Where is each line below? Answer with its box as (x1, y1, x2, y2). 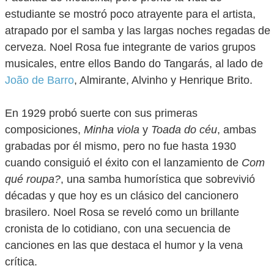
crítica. (5, 256, 37, 268)
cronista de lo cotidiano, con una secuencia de (5, 223, 231, 235)
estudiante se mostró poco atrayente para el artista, (5, 8, 256, 20)
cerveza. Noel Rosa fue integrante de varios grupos (5, 41, 256, 53)
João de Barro (5, 74, 74, 86)
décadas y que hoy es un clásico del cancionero (5, 190, 239, 202)
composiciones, (5, 124, 84, 136)
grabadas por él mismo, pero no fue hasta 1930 (5, 140, 236, 152)
